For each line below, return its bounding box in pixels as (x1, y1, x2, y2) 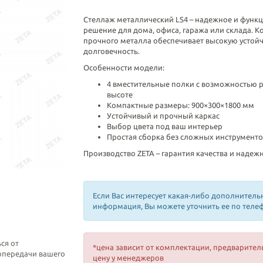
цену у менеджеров (92, 254, 164, 262)
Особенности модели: (83, 63, 164, 72)
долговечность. (83, 47, 140, 55)
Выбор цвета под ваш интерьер (106, 122, 222, 130)
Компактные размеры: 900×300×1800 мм (106, 101, 254, 109)
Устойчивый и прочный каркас (106, 112, 220, 120)
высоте (106, 90, 133, 99)
